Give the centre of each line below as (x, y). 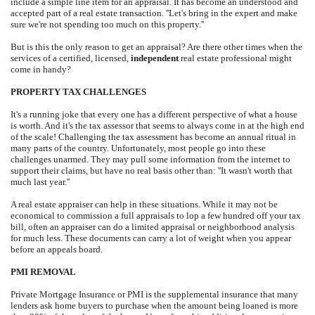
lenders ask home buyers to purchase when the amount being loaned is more (154, 306)
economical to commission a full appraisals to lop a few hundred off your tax (156, 216)
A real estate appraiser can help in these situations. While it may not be (144, 205)
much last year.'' (40, 182)
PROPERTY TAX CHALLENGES (78, 92)
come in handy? (41, 70)
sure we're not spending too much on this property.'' (107, 25)
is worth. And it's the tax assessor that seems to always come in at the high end (157, 126)
